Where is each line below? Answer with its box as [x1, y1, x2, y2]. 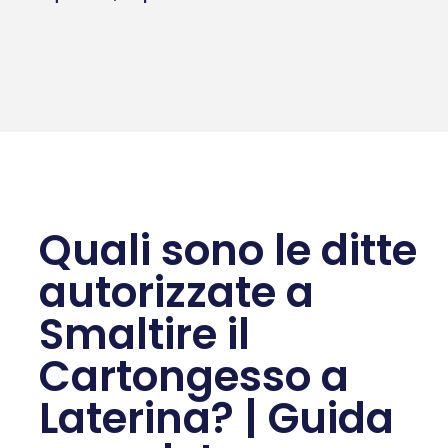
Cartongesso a [39, 346, 349, 406]
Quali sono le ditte [39, 220, 417, 280]
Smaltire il [39, 304, 250, 364]
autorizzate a [39, 262, 314, 322]
